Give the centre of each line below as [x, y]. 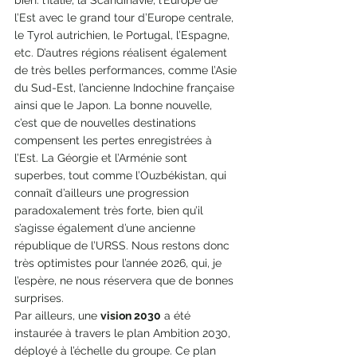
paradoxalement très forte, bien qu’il [110, 210]
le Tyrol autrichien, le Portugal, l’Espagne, [124, 35]
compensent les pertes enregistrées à [115, 140]
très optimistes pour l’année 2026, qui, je [120, 263]
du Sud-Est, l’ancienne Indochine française [126, 87]
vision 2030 [131, 315]
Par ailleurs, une [57, 315]
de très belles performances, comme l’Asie [127, 70]
